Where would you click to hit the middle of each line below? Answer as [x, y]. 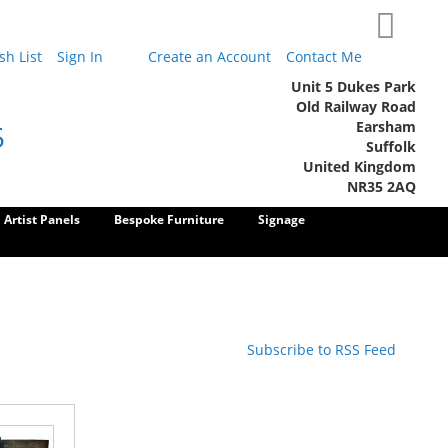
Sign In [80, 56]
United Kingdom [359, 166]
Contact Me [324, 56]
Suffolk [391, 146]
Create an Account [209, 56]
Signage [281, 219]
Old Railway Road [356, 106]
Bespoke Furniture [169, 219]
